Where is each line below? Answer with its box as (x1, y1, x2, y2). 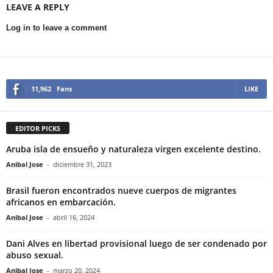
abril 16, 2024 (53, 213, 94, 222)
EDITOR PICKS (15, 124, 60, 133)
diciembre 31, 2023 (53, 160, 112, 169)
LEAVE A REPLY (6, 1, 69, 13)
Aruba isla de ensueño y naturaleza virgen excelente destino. (6, 143, 261, 155)
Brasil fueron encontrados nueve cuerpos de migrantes (6, 185, 236, 197)
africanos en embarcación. (6, 196, 116, 208)
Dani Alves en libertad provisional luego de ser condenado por (6, 238, 267, 250)
